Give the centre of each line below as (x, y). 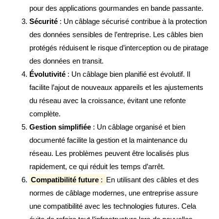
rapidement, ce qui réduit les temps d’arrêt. (97, 167)
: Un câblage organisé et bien (138, 127)
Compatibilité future (65, 180)
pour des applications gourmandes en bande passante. (116, 8)
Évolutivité (47, 74)
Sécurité (44, 22)
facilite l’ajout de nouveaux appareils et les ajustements (116, 88)
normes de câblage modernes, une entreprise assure (114, 193)
